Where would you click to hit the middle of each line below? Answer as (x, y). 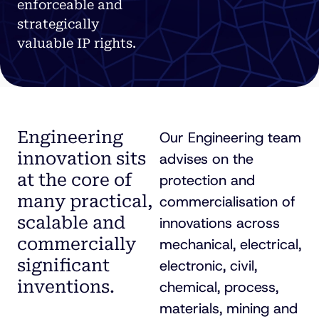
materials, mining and (229, 308)
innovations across (220, 223)
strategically (58, 24)
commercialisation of (228, 202)
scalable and (71, 223)
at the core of (74, 180)
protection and (207, 180)
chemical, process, (219, 287)
